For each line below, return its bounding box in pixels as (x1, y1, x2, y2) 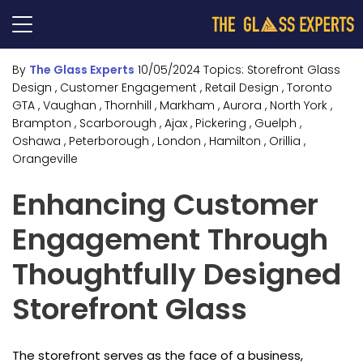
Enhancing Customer (12, 184, 318, 226)
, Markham (155, 97, 215, 113)
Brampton (12, 115, 71, 131)
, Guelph (250, 115, 297, 131)
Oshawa (12, 133, 61, 149)
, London (152, 133, 201, 149)
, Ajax (160, 115, 187, 131)
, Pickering (190, 115, 246, 131)
